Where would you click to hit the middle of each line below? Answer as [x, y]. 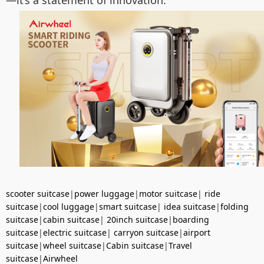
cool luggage [69, 207]
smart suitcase [128, 207]
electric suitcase [75, 233]
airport [197, 233]
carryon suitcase [146, 233]
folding [235, 207]
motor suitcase [168, 194]
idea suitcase [190, 207]
